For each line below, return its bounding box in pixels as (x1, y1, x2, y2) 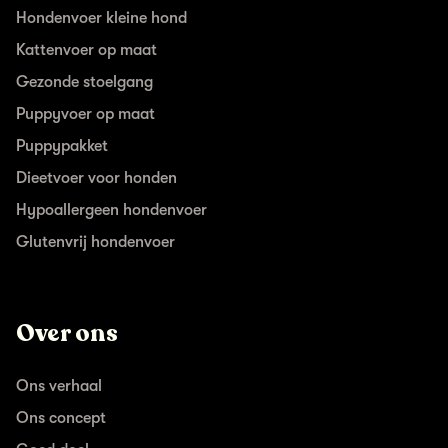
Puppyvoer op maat (16, 104, 155, 123)
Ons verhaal (16, 376, 102, 395)
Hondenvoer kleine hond (16, 8, 187, 27)
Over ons (16, 316, 118, 350)
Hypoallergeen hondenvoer (16, 200, 207, 219)
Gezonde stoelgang (16, 72, 153, 91)
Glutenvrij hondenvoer (16, 232, 175, 251)
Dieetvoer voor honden (16, 168, 177, 187)
